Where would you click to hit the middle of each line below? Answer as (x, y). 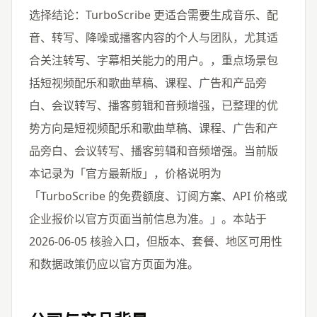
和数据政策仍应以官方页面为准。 (114, 264)
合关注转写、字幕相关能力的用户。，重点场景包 (154, 60)
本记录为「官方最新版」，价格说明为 (125, 173)
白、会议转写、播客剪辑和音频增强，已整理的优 (154, 105)
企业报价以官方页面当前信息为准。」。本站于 (148, 218)
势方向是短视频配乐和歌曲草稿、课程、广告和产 (154, 128)
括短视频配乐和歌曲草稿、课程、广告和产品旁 (148, 82)
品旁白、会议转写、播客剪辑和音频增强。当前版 (154, 150)
